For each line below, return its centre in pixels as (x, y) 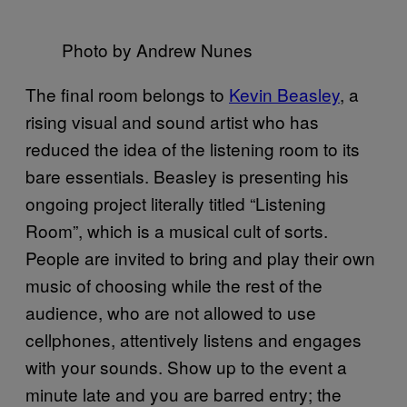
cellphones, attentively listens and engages (194, 339)
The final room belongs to (127, 94)
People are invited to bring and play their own (200, 257)
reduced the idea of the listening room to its (193, 148)
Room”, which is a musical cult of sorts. (177, 230)
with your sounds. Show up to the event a (186, 366)
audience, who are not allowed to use (171, 312)
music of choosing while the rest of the (174, 284)
